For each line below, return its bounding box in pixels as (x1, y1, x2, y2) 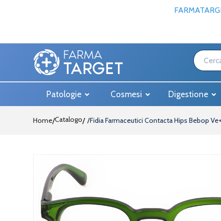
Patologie (46, 89, 83, 99)
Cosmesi (110, 89, 144, 99)
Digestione (168, 89, 210, 99)
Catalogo (55, 115, 82, 124)
